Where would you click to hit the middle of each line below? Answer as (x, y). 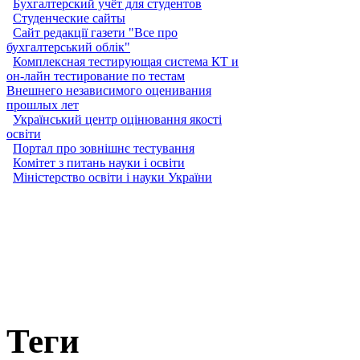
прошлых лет (43, 104)
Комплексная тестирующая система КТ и (126, 61)
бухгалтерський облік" (68, 47)
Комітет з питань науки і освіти (99, 162)
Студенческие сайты (69, 18)
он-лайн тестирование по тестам (96, 76)
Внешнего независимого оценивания (109, 90)
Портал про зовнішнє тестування (104, 148)
